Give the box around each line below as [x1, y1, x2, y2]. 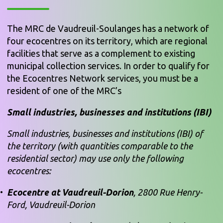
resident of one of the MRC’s [7, 85, 121, 96]
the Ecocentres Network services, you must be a [7, 73, 198, 83]
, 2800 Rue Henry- [133, 187, 202, 197]
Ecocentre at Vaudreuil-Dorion [7, 187, 133, 197]
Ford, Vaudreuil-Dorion [7, 199, 95, 210]
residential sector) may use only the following [7, 153, 184, 163]
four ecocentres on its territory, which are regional [7, 35, 208, 46]
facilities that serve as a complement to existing [7, 48, 195, 58]
